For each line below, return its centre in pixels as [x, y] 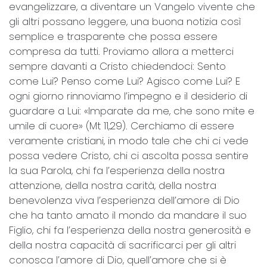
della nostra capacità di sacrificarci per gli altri [122, 245]
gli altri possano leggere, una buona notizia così [125, 21]
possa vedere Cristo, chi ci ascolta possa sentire [129, 155]
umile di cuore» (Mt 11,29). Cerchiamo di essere [122, 125]
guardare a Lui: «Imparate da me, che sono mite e [132, 111]
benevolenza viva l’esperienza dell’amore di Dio [124, 200]
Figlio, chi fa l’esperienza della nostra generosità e [130, 230]
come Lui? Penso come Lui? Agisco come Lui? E [125, 81]
